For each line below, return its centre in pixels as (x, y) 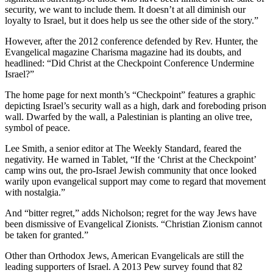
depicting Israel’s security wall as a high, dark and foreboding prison (136, 106)
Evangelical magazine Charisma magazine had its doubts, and (123, 52)
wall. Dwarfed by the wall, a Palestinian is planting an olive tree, (129, 117)
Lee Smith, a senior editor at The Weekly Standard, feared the (123, 149)
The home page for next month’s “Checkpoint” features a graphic (130, 95)
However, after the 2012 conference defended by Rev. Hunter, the (131, 41)
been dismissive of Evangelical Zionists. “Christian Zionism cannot (133, 224)
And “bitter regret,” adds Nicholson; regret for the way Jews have (131, 213)
